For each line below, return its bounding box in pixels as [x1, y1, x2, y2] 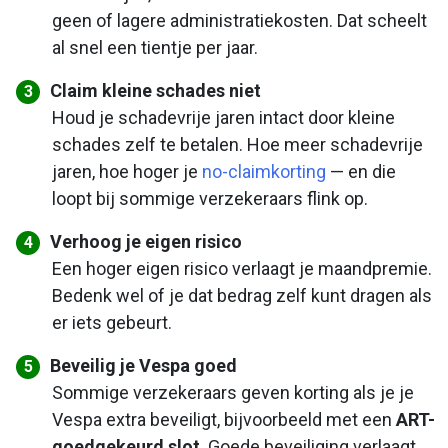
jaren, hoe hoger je [51, 161, 202, 183]
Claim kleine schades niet [50, 80, 262, 102]
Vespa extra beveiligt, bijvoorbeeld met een [51, 409, 396, 431]
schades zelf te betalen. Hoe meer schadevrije [51, 134, 423, 156]
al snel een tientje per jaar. [51, 37, 258, 59]
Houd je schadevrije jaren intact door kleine [51, 107, 395, 129]
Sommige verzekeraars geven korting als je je [51, 382, 414, 404]
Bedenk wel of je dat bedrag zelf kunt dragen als [51, 285, 432, 307]
